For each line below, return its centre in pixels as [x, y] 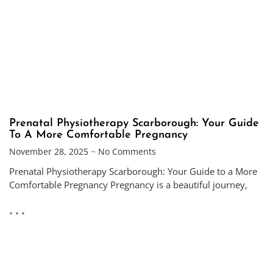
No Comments [126, 151]
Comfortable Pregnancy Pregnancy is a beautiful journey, [128, 184]
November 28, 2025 [50, 151]
